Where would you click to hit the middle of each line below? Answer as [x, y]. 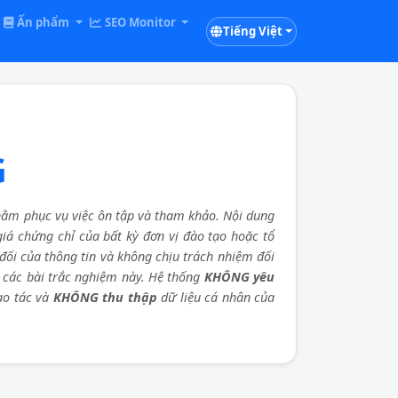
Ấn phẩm [44, 22]
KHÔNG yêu [239, 277]
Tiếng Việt [252, 31]
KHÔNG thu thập [105, 297]
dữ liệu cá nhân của [216, 297]
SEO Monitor [140, 22]
